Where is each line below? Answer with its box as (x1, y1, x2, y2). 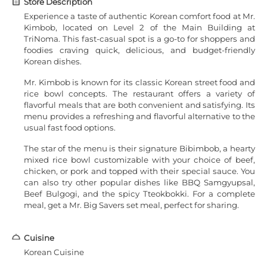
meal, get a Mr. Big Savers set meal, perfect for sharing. (24, 200, 239, 210)
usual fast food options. (24, 122, 116, 132)
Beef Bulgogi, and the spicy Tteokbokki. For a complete (24, 188, 255, 198)
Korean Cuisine (24, 247, 84, 257)
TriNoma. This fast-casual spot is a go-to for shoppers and (24, 33, 255, 44)
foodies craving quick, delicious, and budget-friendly (24, 45, 255, 55)
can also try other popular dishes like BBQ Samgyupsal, (24, 177, 255, 187)
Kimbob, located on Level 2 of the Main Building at (24, 22, 255, 32)
